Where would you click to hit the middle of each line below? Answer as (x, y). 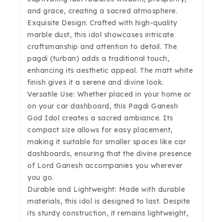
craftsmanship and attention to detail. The (102, 47)
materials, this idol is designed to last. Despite (109, 201)
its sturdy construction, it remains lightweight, (108, 213)
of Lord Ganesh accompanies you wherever (105, 166)
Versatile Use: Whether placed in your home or (109, 94)
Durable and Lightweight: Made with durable (106, 190)
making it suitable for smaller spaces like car (107, 142)
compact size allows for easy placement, (100, 130)
